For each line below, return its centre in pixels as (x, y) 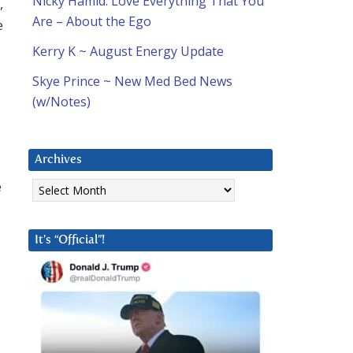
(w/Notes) (61, 102)
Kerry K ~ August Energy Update (128, 52)
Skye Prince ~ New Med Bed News (132, 82)
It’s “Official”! (70, 240)
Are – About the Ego (92, 22)
